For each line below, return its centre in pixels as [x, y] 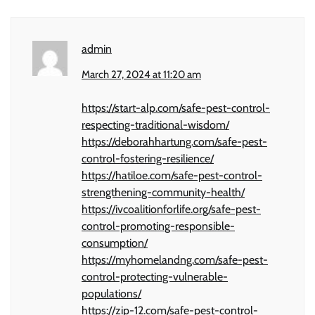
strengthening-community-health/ [163, 192]
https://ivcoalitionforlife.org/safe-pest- [171, 209]
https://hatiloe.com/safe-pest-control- [172, 175]
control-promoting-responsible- [158, 226]
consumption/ [115, 243]
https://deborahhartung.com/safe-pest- [174, 141]
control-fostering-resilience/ [148, 158]
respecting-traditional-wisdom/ [155, 124]
